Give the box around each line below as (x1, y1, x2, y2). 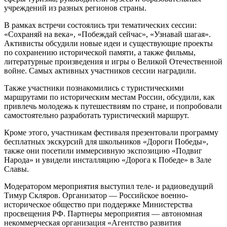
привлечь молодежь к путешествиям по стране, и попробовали (4, 101, 222, 110)
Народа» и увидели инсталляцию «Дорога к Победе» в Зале (4, 155, 211, 164)
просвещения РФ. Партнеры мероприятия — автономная (4, 209, 202, 218)
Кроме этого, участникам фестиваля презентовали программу (4, 128, 218, 137)
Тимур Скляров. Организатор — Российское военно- (4, 191, 188, 200)
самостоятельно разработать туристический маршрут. (4, 110, 189, 120)
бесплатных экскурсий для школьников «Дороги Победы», (4, 137, 208, 146)
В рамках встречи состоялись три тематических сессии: (4, 20, 197, 29)
